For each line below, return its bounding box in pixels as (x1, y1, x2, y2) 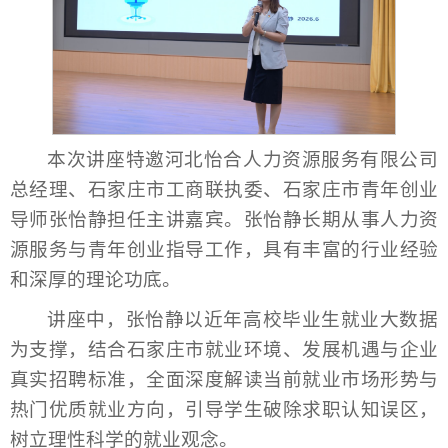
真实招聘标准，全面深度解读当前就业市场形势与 (10, 368, 438, 390)
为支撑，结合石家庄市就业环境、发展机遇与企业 (10, 338, 438, 360)
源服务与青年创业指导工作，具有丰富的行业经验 (10, 238, 438, 260)
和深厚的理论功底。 (10, 268, 181, 290)
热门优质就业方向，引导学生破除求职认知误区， (10, 398, 438, 420)
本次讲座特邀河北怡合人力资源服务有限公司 (47, 148, 438, 170)
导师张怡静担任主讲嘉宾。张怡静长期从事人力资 (10, 208, 438, 230)
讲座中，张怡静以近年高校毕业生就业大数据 (47, 308, 438, 330)
